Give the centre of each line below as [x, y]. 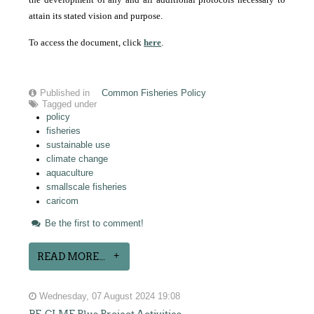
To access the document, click [87, 42]
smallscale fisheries [87, 187]
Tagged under [70, 104]
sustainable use [78, 145]
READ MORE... [71, 256]
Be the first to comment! [93, 223]
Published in [65, 93]
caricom [63, 201]
